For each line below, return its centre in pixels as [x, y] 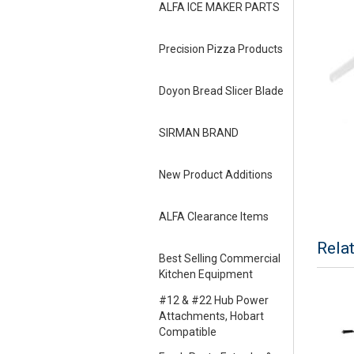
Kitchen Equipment [205, 275]
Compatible [187, 332]
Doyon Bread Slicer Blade [221, 91]
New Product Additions [215, 175]
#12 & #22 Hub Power [213, 301]
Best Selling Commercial [219, 259]
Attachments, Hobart [211, 316]
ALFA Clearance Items [213, 217]
